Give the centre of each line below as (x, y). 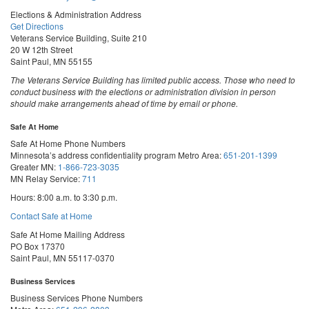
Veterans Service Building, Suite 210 (79, 38)
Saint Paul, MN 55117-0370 (62, 258)
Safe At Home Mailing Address (68, 234)
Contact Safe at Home (51, 216)
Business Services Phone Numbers (77, 298)
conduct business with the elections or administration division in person (143, 91)
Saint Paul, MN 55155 (51, 61)
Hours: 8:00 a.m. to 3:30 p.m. (64, 197)
